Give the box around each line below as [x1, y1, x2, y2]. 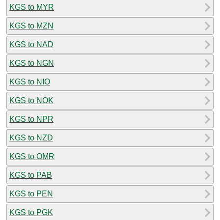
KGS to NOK [9, 96, 54, 105]
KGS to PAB [9, 170, 52, 179]
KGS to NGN [9, 58, 54, 67]
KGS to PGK [9, 208, 53, 217]
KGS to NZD [9, 133, 53, 142]
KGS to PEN [9, 189, 53, 198]
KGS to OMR [9, 152, 55, 161]
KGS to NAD [9, 40, 54, 49]
